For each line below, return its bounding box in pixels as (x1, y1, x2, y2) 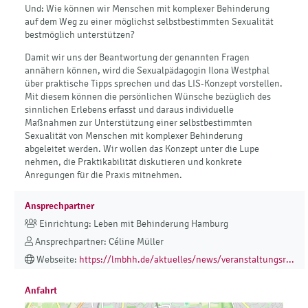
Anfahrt (25, 284, 57, 297)
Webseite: (34, 254, 79, 266)
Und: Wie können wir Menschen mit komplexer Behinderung (25, 2, 269, 14)
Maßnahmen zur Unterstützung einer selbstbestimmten (25, 116, 252, 129)
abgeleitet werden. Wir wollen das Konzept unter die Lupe (25, 142, 259, 155)
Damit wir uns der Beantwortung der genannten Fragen (25, 51, 250, 63)
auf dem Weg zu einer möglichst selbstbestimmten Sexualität (25, 15, 274, 27)
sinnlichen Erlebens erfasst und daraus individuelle (25, 103, 234, 115)
